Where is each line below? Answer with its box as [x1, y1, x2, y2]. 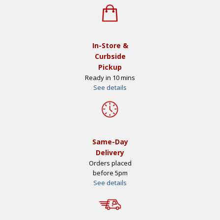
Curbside [94, 51, 126, 61]
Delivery [96, 147, 124, 157]
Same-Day [92, 137, 128, 146]
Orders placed [88, 158, 132, 167]
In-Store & [92, 40, 128, 50]
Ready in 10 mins [85, 73, 135, 82]
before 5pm [92, 168, 128, 177]
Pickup [98, 62, 122, 72]
